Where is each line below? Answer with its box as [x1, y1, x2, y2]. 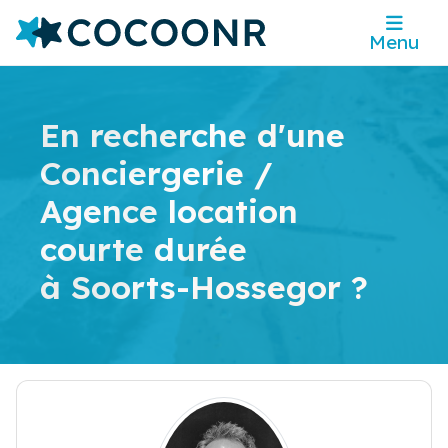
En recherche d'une [40, 115, 345, 156]
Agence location [40, 191, 298, 232]
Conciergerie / [40, 153, 273, 194]
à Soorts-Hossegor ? [40, 267, 368, 308]
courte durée [40, 229, 247, 270]
